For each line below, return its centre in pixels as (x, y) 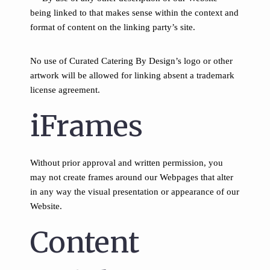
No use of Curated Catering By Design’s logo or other (131, 61)
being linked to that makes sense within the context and (134, 13)
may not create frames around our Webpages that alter (132, 177)
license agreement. (65, 90)
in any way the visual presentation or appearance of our (135, 192)
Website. (46, 206)
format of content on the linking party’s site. (113, 27)
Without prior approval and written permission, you (127, 163)
